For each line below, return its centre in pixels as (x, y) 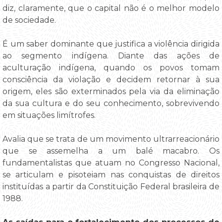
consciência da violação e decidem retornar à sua (111, 80)
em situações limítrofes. (49, 115)
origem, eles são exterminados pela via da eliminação (111, 92)
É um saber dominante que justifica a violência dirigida (111, 44)
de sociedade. (29, 20)
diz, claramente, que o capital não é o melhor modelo (111, 8)
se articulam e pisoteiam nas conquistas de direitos (111, 175)
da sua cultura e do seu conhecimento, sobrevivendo (111, 104)
